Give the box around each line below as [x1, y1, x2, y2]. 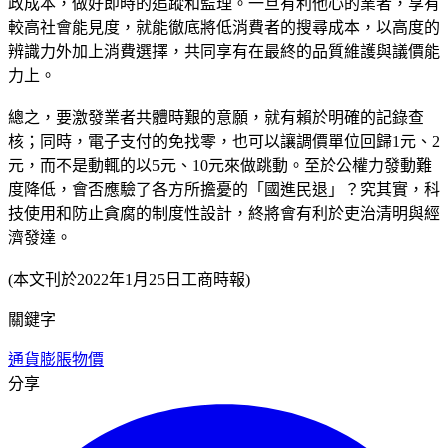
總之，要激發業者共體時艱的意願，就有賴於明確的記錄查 [8, 108, 424, 126]
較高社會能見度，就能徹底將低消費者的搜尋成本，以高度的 [8, 18, 440, 36]
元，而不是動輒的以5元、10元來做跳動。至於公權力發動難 [8, 156, 432, 174]
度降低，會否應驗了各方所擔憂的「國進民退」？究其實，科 [8, 180, 440, 198]
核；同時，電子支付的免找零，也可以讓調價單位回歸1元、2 [8, 132, 440, 150]
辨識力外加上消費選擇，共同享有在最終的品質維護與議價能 [8, 42, 440, 60]
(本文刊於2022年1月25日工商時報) [8, 270, 250, 288]
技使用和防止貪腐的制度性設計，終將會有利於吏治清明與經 [8, 204, 440, 222]
